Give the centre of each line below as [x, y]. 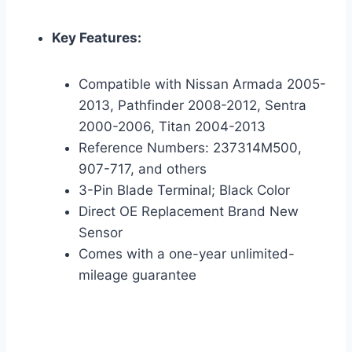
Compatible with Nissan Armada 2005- [202, 84]
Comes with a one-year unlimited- [187, 254]
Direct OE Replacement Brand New [189, 212]
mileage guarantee [137, 275]
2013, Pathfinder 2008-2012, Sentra [192, 106]
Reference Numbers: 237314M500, [190, 148]
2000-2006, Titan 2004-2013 [172, 127]
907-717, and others [143, 169]
